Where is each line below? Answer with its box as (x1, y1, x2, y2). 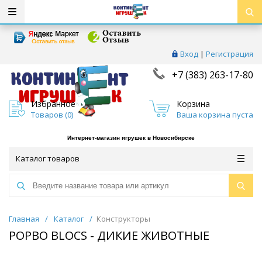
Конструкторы (96, 213, 150, 225)
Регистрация (206, 49, 253, 59)
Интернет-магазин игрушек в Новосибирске (67, 135, 195, 142)
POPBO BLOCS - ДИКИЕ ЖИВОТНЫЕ (9, 227, 209, 244)
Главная (9, 213, 39, 225)
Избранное (31, 98, 75, 109)
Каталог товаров (16, 153, 80, 164)
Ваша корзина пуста (176, 109, 253, 120)
